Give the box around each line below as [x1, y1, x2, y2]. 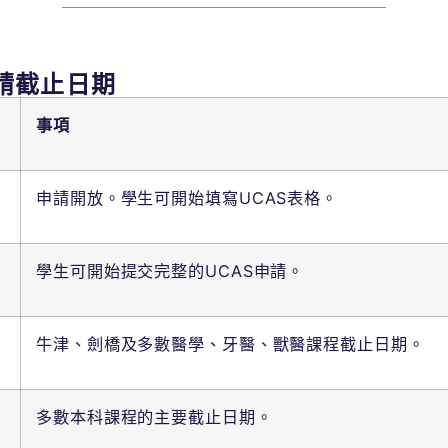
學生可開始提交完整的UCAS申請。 [36, 261, 305, 281]
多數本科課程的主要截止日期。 [36, 407, 273, 427]
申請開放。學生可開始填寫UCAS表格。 [36, 188, 339, 208]
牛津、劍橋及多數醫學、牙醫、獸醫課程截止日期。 [36, 334, 425, 354]
